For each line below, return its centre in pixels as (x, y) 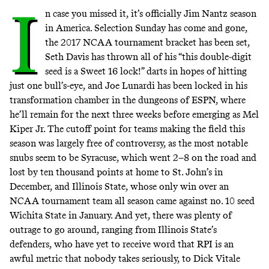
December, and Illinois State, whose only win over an (119, 186)
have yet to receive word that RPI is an (154, 244)
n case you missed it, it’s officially (114, 13)
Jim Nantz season (220, 13)
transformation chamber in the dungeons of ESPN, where (128, 100)
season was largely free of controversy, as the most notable (129, 143)
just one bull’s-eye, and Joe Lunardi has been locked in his (128, 85)
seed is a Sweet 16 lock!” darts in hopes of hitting (146, 71)
